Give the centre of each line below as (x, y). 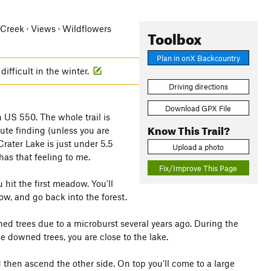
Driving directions (198, 87)
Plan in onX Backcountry (198, 58)
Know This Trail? (188, 129)
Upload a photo (198, 147)
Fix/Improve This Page (198, 168)
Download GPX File (198, 108)
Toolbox (174, 37)
